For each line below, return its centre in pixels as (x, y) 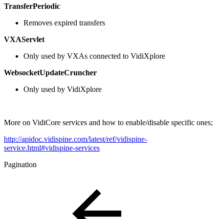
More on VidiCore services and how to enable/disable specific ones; (108, 122)
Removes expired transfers (64, 22)
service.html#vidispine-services (52, 148)
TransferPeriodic (32, 6)
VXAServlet (24, 39)
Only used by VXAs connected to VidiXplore (94, 56)
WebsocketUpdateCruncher (50, 72)
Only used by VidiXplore (63, 89)
